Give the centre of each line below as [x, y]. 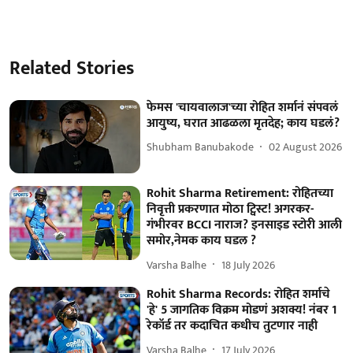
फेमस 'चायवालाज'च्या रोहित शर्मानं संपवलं [243, 107]
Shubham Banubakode [201, 147]
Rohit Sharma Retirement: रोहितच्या [240, 194]
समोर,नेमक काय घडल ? [202, 241]
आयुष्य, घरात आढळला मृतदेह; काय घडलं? [243, 123]
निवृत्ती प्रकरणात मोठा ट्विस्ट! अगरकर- [230, 210]
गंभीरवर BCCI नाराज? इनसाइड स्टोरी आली [245, 225]
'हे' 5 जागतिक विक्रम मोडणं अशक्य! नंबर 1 [242, 310]
